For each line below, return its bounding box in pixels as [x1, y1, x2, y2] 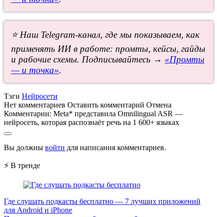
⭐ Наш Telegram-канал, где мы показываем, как [11, 29, 200, 40]
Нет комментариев [4, 100, 67, 109]
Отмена [146, 100, 171, 109]
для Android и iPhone [4, 205, 72, 214]
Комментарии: [4, 109, 51, 118]
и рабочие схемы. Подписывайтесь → [11, 54, 165, 64]
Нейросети [22, 92, 58, 100]
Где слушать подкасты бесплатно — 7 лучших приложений [4, 197, 201, 205]
